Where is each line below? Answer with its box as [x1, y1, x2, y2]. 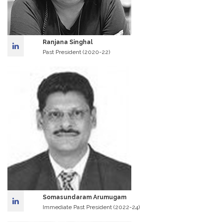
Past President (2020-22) [42, 49, 110, 55]
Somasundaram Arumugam [42, 194, 126, 201]
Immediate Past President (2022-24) [42, 204, 140, 211]
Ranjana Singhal [42, 39, 93, 46]
